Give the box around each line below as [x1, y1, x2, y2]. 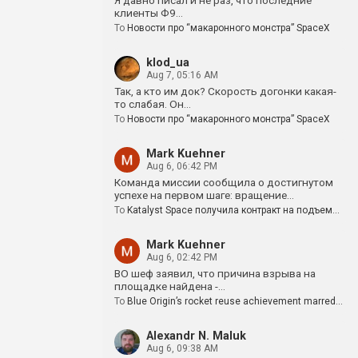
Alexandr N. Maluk [146, 329, 246, 343]
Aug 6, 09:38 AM [146, 343, 218, 354]
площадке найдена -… [114, 280, 225, 292]
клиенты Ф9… [114, 6, 183, 19]
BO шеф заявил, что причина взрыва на [114, 267, 316, 280]
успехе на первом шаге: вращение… [114, 189, 294, 201]
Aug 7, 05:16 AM [146, 70, 218, 81]
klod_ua [146, 56, 189, 70]
